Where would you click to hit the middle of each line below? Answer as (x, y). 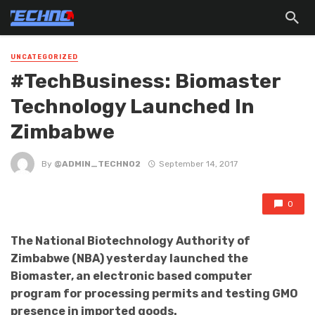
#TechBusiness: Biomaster (146, 81)
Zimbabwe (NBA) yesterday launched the (129, 259)
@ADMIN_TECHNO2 (97, 163)
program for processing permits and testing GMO (154, 294)
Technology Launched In (133, 107)
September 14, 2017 (198, 163)
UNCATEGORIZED (44, 57)
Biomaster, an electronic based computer (131, 276)
